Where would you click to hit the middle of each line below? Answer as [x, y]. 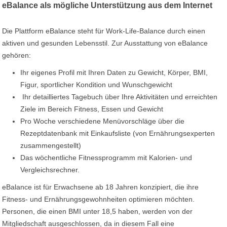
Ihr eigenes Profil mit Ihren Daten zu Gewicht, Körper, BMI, [114, 72]
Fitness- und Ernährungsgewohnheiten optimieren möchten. [99, 199]
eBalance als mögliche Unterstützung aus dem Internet [107, 5]
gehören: [17, 55]
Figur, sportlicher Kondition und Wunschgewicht [97, 85]
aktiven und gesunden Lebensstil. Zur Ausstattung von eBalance [105, 43]
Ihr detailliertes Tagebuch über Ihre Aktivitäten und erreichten [119, 97]
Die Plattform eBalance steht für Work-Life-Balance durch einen [104, 31]
